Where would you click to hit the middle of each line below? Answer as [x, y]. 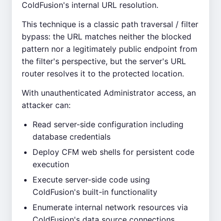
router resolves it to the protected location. [103, 74]
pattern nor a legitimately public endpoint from [110, 49]
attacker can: [46, 105]
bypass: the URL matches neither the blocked [107, 37]
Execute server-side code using [91, 180]
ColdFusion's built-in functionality [95, 192]
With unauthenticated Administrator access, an [109, 93]
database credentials [72, 137]
